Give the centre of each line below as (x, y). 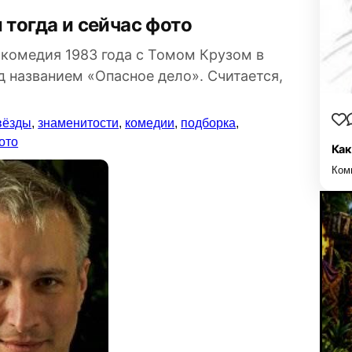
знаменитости (79, 123)
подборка (209, 123)
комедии (150, 123)
